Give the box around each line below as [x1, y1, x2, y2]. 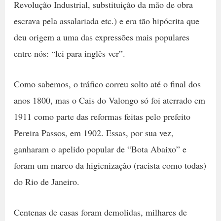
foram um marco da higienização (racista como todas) [13, 159, 206, 172]
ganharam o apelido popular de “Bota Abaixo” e [13, 143, 186, 155]
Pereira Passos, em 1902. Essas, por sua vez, [13, 127, 174, 139]
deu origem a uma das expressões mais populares [13, 31, 189, 43]
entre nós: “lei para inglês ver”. [13, 47, 125, 60]
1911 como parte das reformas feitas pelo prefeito [13, 110, 190, 123]
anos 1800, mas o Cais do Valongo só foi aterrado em [13, 94, 205, 107]
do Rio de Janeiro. [13, 176, 79, 188]
